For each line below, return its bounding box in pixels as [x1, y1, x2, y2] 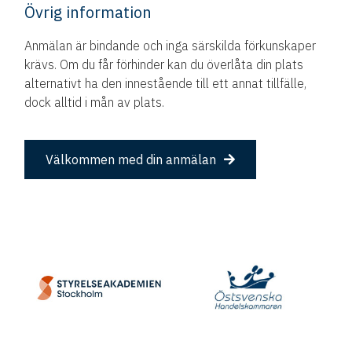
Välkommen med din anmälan [46, 151, 217, 167]
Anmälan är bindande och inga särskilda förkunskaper [24, 37, 317, 53]
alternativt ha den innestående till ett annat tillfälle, [24, 75, 307, 91]
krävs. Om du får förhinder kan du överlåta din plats [24, 56, 304, 72]
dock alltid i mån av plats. [24, 93, 165, 110]
